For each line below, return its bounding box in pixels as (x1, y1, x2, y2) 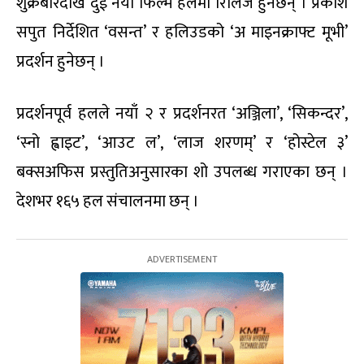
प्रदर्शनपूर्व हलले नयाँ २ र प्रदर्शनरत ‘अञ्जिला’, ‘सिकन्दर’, (16, 100, 348, 128)
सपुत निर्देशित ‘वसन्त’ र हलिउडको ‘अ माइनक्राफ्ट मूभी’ (16, 19, 348, 47)
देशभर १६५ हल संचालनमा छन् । (16, 188, 199, 216)
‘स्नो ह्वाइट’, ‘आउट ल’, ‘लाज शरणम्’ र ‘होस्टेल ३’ (16, 129, 348, 158)
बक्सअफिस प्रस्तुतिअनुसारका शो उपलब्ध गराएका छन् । (16, 158, 348, 187)
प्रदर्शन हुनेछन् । (16, 48, 105, 76)
